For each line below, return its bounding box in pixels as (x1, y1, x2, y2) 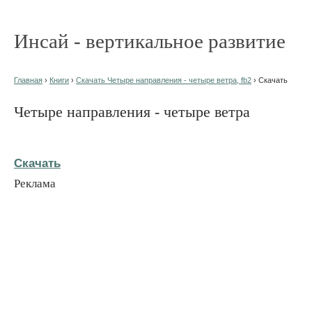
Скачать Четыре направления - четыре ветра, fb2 (76, 76, 251, 84)
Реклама (14, 176, 56, 190)
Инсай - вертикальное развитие (14, 30, 286, 52)
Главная (14, 76, 42, 84)
